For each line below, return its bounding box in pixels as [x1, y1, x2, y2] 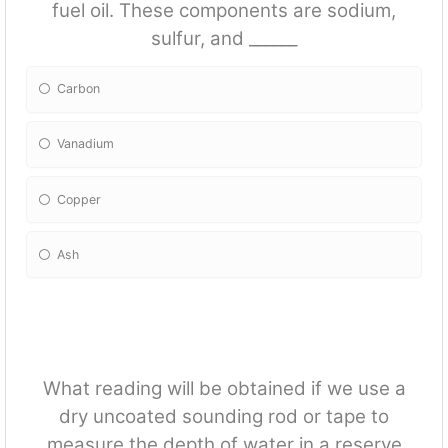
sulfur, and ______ [151, 26, 297, 50]
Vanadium [57, 136, 115, 152]
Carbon [57, 81, 101, 97]
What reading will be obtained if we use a [42, 377, 406, 401]
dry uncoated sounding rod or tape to [59, 405, 389, 429]
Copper [57, 191, 102, 207]
